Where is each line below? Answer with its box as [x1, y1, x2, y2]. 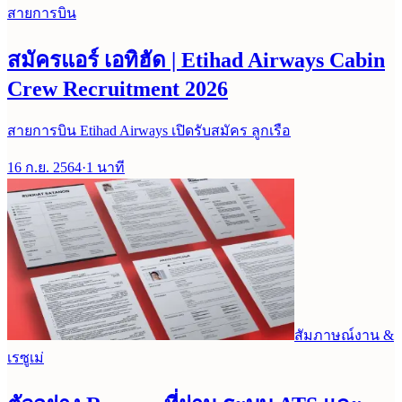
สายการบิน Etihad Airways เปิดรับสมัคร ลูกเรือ [7, 123, 291, 139]
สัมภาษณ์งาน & [294, 328, 394, 344]
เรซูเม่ [7, 350, 44, 366]
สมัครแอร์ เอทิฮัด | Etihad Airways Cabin [7, 48, 385, 73]
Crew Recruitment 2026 [7, 77, 228, 101]
